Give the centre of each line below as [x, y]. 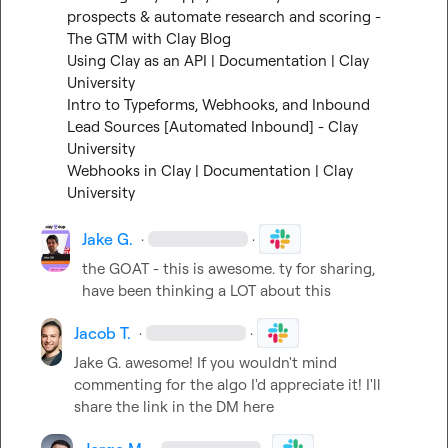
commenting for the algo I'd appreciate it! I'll [227, 384]
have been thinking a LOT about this [206, 290]
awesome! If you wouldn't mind [228, 362]
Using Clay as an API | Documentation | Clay [217, 60]
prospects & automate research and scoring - [223, 16]
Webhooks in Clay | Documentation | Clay [209, 170]
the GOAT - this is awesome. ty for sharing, [228, 268]
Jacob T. [102, 333]
